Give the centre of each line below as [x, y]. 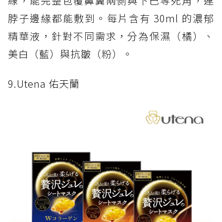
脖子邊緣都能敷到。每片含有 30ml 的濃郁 [111, 18]
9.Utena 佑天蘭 [44, 84]
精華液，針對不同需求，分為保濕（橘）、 [111, 36]
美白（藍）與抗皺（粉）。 [70, 54]
